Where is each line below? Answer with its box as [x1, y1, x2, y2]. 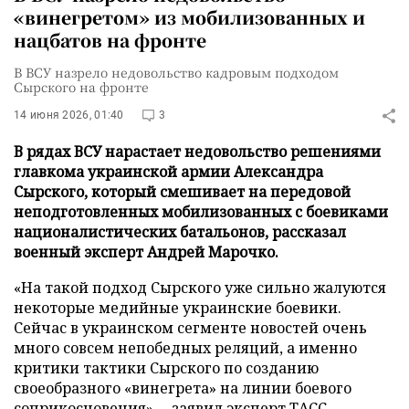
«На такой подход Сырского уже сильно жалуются [14, 278, 386, 298]
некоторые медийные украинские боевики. [14, 298, 341, 318]
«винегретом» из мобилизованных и [14, 5, 365, 29]
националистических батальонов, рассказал [14, 222, 346, 242]
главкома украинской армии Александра [14, 162, 323, 182]
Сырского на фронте [14, 78, 149, 96]
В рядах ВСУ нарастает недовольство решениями [14, 142, 381, 162]
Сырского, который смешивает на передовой [14, 182, 351, 202]
